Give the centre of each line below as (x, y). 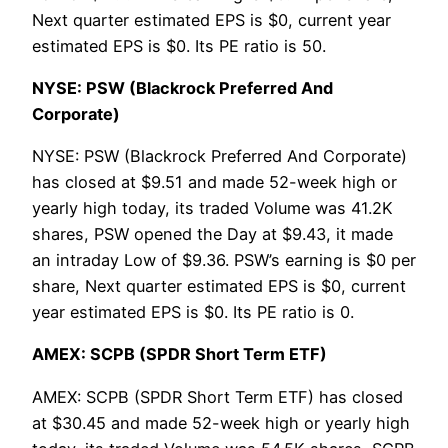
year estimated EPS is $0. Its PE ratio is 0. (193, 312)
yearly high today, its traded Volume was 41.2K (212, 208)
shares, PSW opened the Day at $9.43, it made (212, 234)
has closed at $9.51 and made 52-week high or (214, 182)
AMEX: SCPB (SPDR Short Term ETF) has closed (217, 396)
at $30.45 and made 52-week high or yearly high (221, 422)
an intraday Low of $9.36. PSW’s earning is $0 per (224, 260)
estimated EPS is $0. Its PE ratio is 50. (179, 45)
